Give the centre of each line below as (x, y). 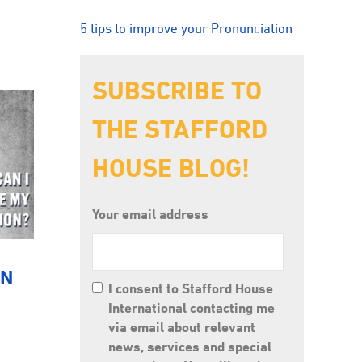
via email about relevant (182, 327)
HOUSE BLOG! (171, 168)
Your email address (151, 214)
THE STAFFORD (180, 129)
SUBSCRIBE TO (177, 90)
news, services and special (190, 346)
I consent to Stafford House (191, 288)
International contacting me (192, 307)
